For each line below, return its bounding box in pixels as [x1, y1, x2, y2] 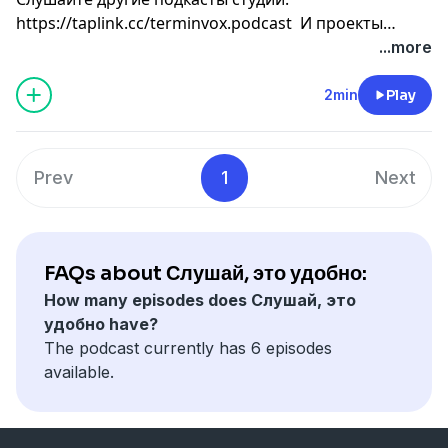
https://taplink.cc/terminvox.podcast [16, 11, 292, 34]
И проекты [292, 11, 383, 34]
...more [379, 36, 432, 57]
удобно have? [44, 313, 158, 334]
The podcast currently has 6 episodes [44, 337, 332, 358]
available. [44, 361, 114, 382]
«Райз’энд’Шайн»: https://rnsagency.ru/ [16, 35, 317, 58]
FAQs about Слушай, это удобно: [44, 260, 367, 286]
